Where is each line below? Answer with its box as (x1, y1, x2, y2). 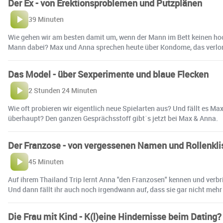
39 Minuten (28, 14, 64, 24)
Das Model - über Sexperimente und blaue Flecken (8, 68, 209, 81)
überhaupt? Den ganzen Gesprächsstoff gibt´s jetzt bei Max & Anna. (8, 113, 218, 123)
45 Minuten (28, 157, 64, 167)
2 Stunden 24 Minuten (28, 86, 97, 96)
